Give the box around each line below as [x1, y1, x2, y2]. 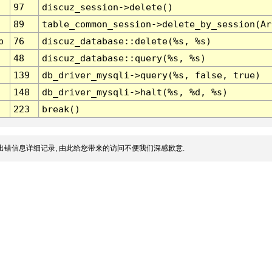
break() [41, 104, 80, 115]
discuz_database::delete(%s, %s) [41, 36, 211, 47]
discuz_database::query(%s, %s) [41, 53, 206, 64]
